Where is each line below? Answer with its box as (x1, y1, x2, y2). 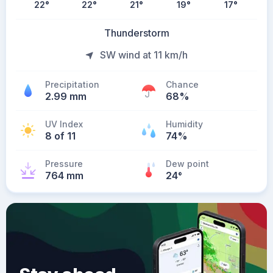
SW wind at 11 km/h (100, 49, 188, 61)
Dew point (166, 158, 209, 169)
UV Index (45, 119, 83, 129)
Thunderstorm (104, 27, 169, 39)
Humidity (166, 119, 203, 129)
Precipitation (45, 79, 99, 90)
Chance (166, 79, 199, 90)
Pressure (45, 158, 83, 169)
